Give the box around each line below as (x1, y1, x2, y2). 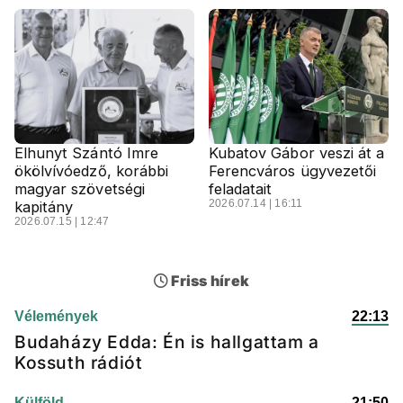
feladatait (209, 180, 273, 198)
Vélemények (14, 309, 98, 324)
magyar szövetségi (14, 180, 145, 198)
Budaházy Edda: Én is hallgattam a (14, 331, 319, 353)
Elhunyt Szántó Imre (14, 144, 158, 162)
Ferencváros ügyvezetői (209, 162, 377, 180)
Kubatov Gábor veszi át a (209, 144, 385, 162)
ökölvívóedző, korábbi (14, 162, 169, 180)
